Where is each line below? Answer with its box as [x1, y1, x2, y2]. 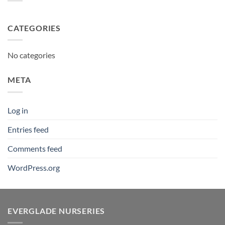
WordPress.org [8, 162, 60, 172]
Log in [8, 105, 28, 115]
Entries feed [8, 124, 49, 134]
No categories [8, 50, 55, 60]
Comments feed [8, 143, 62, 153]
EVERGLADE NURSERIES [8, 205, 105, 215]
